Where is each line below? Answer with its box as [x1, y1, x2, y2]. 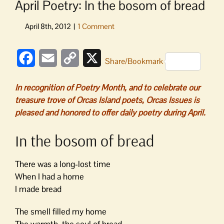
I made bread [15, 183, 61, 194]
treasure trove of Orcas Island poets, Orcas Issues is [15, 94, 199, 105]
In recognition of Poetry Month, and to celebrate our [15, 82, 200, 93]
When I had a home [15, 170, 84, 182]
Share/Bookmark [105, 55, 163, 66]
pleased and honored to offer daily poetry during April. [15, 107, 205, 118]
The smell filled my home [15, 205, 106, 217]
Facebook [35, 52, 69, 63]
